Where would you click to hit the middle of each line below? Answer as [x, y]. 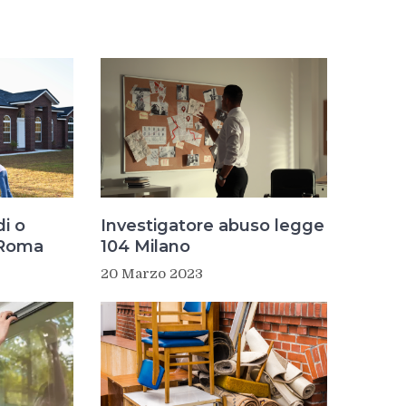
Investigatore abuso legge [212, 225]
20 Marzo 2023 [151, 273]
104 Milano [145, 246]
